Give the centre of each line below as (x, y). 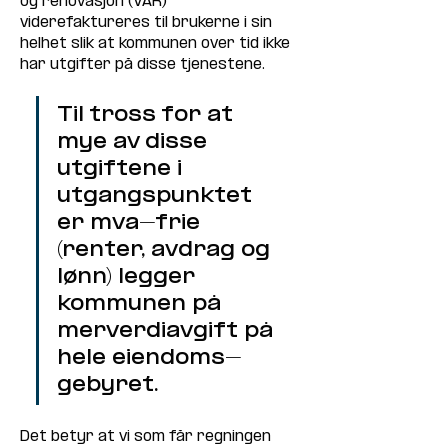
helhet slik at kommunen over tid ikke (157, 43)
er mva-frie (131, 223)
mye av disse (135, 142)
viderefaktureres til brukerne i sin (148, 22)
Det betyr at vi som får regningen (147, 436)
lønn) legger (129, 277)
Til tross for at (148, 115)
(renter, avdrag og (166, 250)
